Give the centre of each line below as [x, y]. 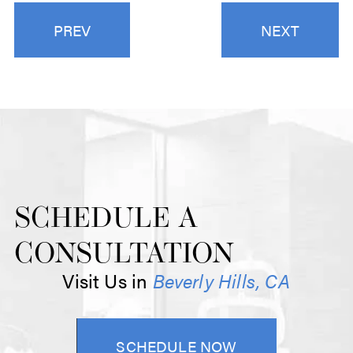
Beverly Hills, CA [221, 281]
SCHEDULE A [106, 220]
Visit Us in [108, 281]
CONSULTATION [124, 256]
